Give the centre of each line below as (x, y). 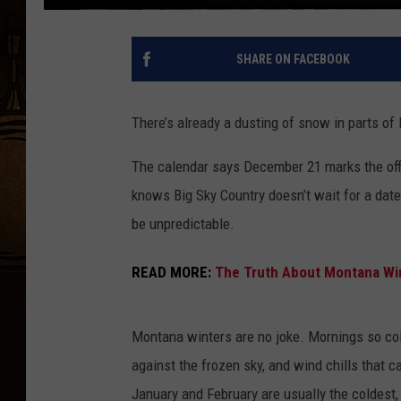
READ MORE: (173, 273)
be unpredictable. (183, 223)
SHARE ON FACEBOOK (293, 59)
